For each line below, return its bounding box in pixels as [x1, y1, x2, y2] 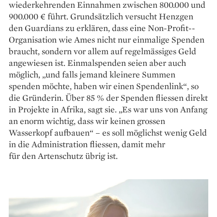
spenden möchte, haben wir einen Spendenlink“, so [9, 80, 199, 92]
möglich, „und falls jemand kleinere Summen [9, 68, 175, 80]
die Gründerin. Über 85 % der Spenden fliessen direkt [9, 92, 208, 103]
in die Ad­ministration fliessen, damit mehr [9, 138, 165, 150]
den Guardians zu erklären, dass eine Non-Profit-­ [9, 22, 195, 33]
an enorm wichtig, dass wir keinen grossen [9, 115, 165, 126]
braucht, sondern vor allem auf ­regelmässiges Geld [9, 45, 196, 57]
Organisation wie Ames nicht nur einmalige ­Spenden [9, 33, 204, 45]
